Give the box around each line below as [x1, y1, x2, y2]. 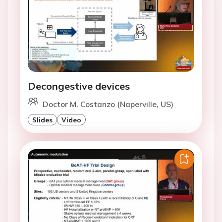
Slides [32, 115, 53, 124]
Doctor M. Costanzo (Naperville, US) [43, 99, 173, 110]
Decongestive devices [28, 80, 130, 93]
